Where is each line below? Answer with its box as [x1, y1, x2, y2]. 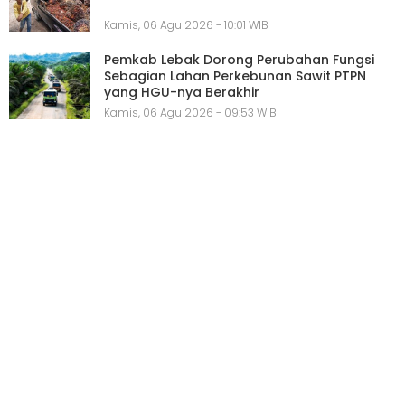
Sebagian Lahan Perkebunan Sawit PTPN [104, 67, 366, 86]
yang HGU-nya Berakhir [104, 83, 259, 102]
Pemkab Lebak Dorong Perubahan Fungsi [104, 51, 374, 70]
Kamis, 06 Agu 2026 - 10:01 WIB [104, 17, 268, 33]
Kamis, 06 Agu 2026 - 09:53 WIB [104, 104, 277, 120]
